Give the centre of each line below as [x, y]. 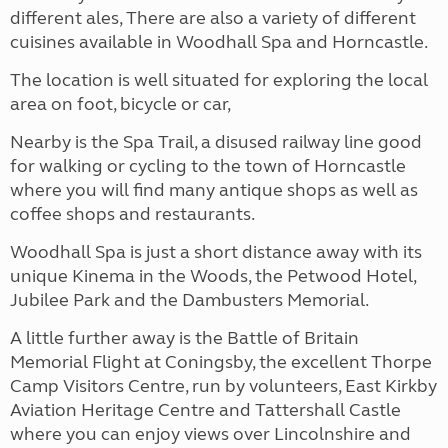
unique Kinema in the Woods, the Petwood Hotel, [213, 276]
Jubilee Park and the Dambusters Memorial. [189, 300]
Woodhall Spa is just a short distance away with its [216, 252]
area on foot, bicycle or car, [120, 104]
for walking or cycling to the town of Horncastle [208, 166]
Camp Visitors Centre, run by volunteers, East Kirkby [223, 386]
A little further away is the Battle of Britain [184, 338]
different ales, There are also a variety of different [213, 18]
